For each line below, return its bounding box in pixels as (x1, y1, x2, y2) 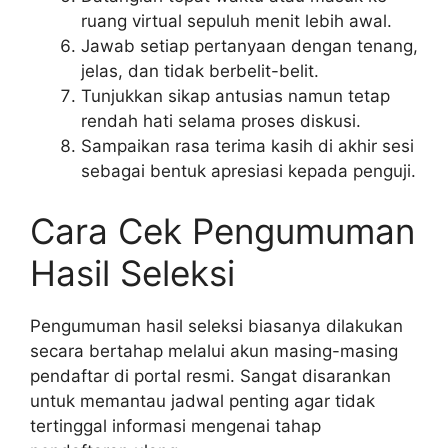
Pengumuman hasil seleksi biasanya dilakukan (30, 315, 403, 336)
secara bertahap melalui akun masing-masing (30, 340, 398, 361)
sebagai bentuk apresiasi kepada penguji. (81, 161, 416, 182)
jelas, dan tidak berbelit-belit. (81, 61, 319, 82)
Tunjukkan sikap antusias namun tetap (81, 86, 390, 107)
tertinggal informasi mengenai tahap (30, 415, 321, 436)
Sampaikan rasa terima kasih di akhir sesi (81, 136, 414, 157)
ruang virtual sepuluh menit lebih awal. (81, 11, 392, 32)
